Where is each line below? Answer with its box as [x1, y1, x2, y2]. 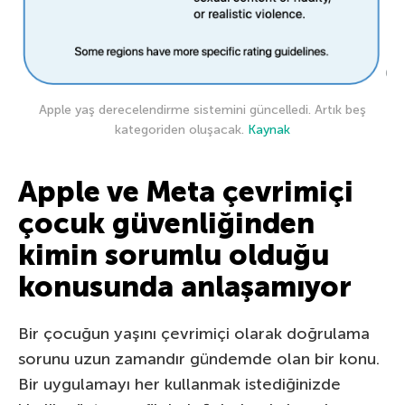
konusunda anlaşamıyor [18, 268, 352, 304]
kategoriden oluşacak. [115, 121, 248, 137]
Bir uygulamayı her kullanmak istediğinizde [18, 373, 341, 394]
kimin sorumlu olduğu [18, 237, 329, 272]
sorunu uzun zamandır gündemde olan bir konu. [18, 348, 380, 369]
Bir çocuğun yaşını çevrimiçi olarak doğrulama [18, 323, 370, 344]
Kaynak [248, 121, 290, 137]
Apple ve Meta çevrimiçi [18, 174, 353, 209]
